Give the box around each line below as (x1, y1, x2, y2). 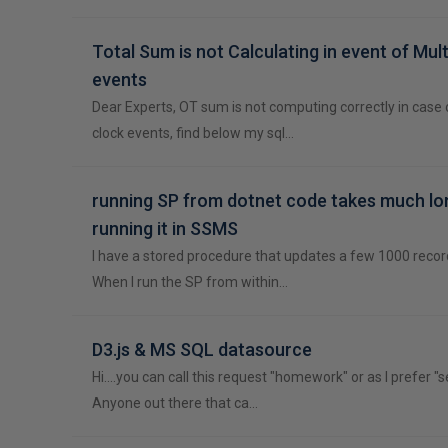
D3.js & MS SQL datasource (92, 339, 312, 360)
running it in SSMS (92, 218, 238, 239)
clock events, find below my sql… (92, 125, 294, 141)
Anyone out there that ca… (92, 395, 258, 411)
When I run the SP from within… (92, 274, 288, 290)
